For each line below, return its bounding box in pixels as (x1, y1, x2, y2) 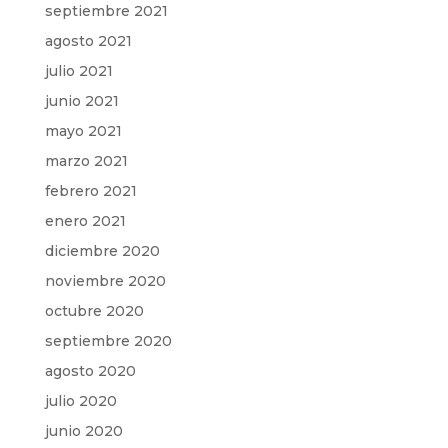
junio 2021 (44, 91, 119, 110)
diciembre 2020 (44, 241, 160, 260)
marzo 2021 (44, 151, 128, 170)
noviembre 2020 (44, 271, 166, 290)
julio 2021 (44, 61, 113, 80)
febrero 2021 (44, 181, 137, 200)
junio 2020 (44, 421, 123, 440)
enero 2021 (44, 211, 126, 230)
